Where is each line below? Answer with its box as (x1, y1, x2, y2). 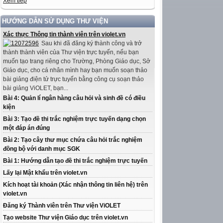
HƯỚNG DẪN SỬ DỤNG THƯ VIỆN (2, 17, 108, 25)
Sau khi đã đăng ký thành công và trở (41, 40, 142, 47)
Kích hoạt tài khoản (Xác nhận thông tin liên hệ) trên (3, 181, 148, 189)
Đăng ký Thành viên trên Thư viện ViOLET (3, 202, 120, 210)
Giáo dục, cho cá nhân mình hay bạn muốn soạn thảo (3, 67, 147, 74)
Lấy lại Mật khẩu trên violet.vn (3, 169, 87, 177)
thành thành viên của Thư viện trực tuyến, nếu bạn (3, 49, 139, 56)
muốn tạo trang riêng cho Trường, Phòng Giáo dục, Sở (3, 58, 150, 65)
